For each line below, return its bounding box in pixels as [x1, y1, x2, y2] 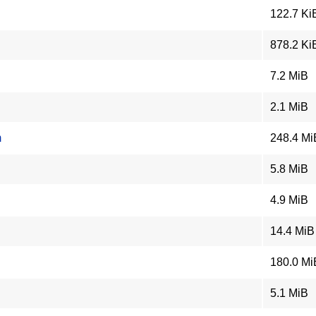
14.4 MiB [270, 225, 315, 237]
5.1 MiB [270, 287, 308, 299]
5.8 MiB [270, 163, 308, 175]
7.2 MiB [270, 70, 308, 82]
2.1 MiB [270, 101, 308, 113]
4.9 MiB [270, 194, 308, 206]
